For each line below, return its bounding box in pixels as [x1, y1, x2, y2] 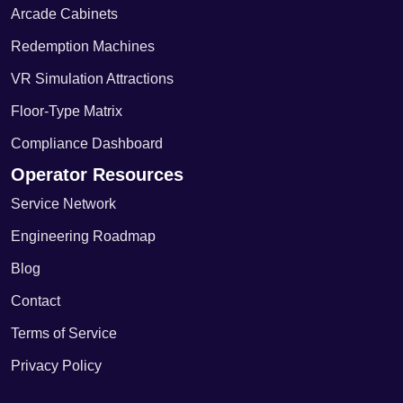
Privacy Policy [11, 358, 102, 374]
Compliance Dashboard [11, 136, 163, 152]
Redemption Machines [11, 39, 155, 55]
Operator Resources [11, 165, 184, 185]
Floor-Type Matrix [11, 103, 122, 120]
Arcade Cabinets [11, 6, 118, 22]
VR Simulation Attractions [11, 71, 174, 87]
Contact [11, 293, 60, 309]
